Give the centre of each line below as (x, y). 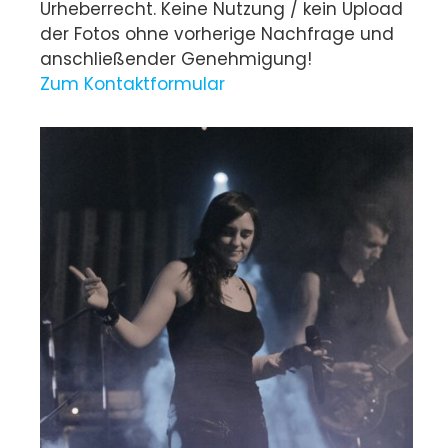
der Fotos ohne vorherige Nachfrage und (217, 34)
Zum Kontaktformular (132, 84)
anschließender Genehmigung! (176, 59)
